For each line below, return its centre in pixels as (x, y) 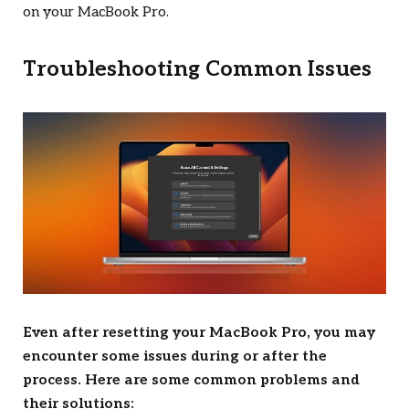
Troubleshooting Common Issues (197, 70)
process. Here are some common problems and (191, 380)
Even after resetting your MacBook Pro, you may (199, 332)
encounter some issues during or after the (175, 356)
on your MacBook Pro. (96, 13)
